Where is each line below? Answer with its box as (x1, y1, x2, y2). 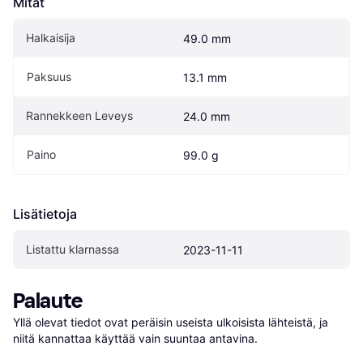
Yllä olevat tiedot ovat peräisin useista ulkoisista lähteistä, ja (13, 314, 328, 329)
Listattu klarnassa (26, 241, 119, 256)
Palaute (13, 288, 83, 314)
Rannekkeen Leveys (26, 108, 133, 122)
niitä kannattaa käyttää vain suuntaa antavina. (13, 331, 258, 345)
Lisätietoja (13, 205, 77, 222)
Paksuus (27, 69, 71, 83)
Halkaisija (26, 30, 75, 45)
